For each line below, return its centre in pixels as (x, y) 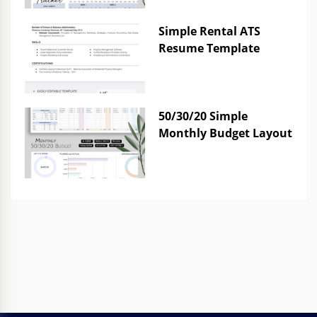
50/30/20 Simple (203, 116)
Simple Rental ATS (209, 31)
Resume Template (209, 48)
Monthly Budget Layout (225, 133)
